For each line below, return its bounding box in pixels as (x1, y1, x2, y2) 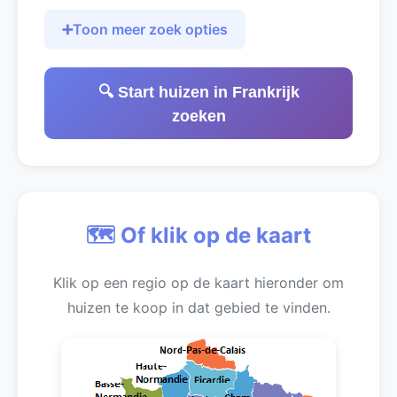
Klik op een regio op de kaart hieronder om (53, 274, 344, 292)
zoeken (171, 107, 226, 125)
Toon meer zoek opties (73, 20, 228, 38)
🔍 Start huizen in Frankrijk (97, 83, 300, 101)
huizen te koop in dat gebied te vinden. (66, 299, 331, 316)
